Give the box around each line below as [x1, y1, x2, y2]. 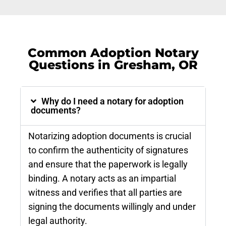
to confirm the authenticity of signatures [28, 145, 188, 156]
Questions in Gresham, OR [28, 58, 198, 73]
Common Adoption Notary [27, 45, 199, 61]
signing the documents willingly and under [28, 202, 196, 212]
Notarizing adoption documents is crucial [28, 131, 191, 142]
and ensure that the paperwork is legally [28, 159, 188, 170]
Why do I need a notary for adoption [41, 96, 184, 107]
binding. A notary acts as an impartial [28, 174, 176, 184]
